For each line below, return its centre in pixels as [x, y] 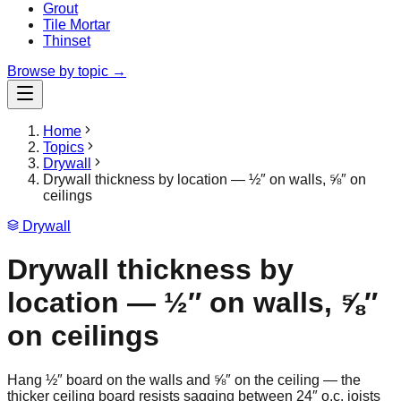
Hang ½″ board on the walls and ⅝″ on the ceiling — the [184, 380]
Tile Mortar [77, 25]
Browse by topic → [67, 71]
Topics [64, 147]
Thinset [67, 41]
